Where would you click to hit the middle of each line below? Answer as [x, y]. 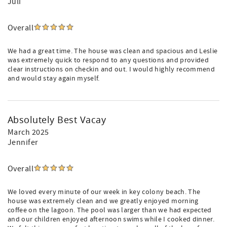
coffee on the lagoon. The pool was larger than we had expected [110, 210]
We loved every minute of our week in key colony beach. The [104, 192]
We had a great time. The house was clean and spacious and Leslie [113, 51]
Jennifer [23, 142]
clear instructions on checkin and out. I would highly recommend [111, 69]
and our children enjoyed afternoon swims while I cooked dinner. [111, 219]
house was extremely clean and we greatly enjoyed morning [103, 201]
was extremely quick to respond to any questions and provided [108, 60]
